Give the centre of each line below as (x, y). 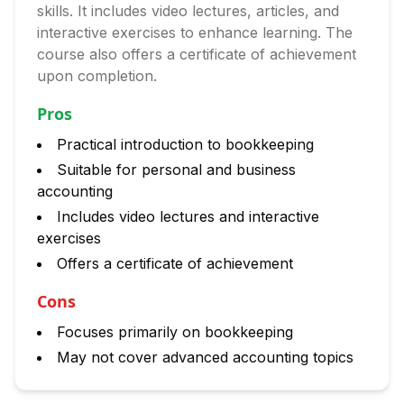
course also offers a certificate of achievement (197, 54)
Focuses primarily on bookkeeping (175, 332)
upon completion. (97, 76)
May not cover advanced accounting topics (205, 357)
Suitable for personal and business (176, 170)
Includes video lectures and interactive (188, 216)
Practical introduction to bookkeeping (185, 144)
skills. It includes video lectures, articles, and (188, 11)
